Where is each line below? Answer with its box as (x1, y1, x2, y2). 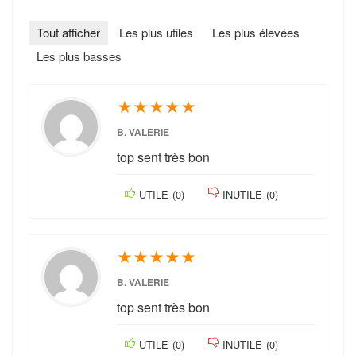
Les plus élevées (212, 24, 300, 41)
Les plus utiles (119, 24, 193, 41)
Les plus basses (37, 48, 122, 65)
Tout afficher (37, 24, 100, 41)
